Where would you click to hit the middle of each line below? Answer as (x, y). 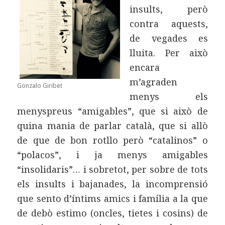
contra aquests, (169, 23)
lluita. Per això (169, 52)
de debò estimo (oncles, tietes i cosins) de (113, 213)
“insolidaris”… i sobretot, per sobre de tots (113, 169)
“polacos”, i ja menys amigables (113, 154)
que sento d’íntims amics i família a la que (113, 198)
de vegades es (169, 38)
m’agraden (154, 82)
